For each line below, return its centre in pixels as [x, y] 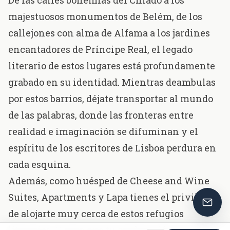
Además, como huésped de [69, 181]
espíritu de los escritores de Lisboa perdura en [112, 148]
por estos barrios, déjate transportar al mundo [111, 99]
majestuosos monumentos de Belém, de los [105, 17]
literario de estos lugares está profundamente [112, 66]
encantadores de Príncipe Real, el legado [100, 50]
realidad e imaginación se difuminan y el [103, 132]
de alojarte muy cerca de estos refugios [96, 214]
